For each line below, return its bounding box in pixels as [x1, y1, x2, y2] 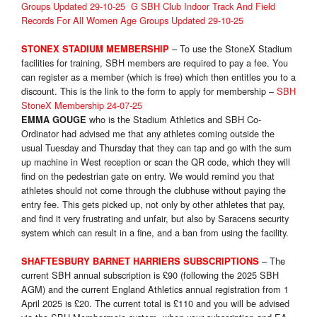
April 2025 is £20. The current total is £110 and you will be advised [21, 296, 289, 311]
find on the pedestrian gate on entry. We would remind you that [21, 169, 275, 183]
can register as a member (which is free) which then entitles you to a [21, 70, 296, 84]
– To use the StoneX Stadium [169, 42, 292, 56]
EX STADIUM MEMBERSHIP [47, 42, 169, 56]
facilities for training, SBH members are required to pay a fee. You [21, 56, 288, 70]
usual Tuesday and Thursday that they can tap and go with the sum [21, 141, 292, 155]
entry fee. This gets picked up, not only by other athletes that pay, [21, 197, 285, 212]
